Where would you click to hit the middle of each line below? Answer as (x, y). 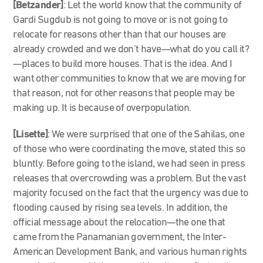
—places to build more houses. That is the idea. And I (123, 64)
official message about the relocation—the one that (119, 222)
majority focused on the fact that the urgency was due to (131, 193)
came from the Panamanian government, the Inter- (120, 237)
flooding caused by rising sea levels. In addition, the (120, 208)
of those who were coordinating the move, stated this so (129, 149)
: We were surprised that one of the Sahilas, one (146, 134)
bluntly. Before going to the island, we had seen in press (129, 164)
